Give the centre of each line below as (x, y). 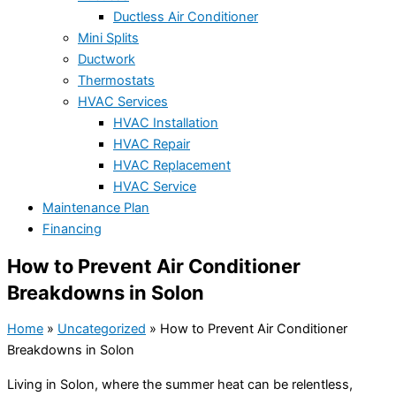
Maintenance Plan (96, 208)
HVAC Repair (152, 145)
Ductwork (107, 60)
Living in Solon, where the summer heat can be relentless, (180, 384)
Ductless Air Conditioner (186, 17)
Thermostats (116, 81)
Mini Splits (108, 38)
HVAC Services (123, 102)
